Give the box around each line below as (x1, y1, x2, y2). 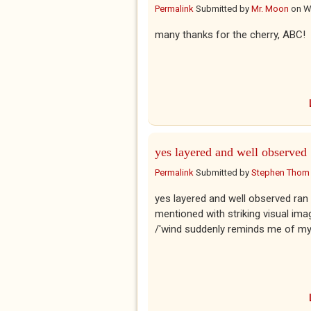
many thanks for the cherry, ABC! (155, 28, 305, 41)
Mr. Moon (251, 3, 289, 14)
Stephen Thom (251, 167, 310, 178)
